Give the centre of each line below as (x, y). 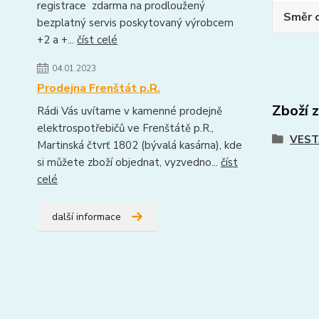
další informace (87, 217)
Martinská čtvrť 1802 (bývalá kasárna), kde (140, 145)
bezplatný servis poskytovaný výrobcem (135, 23)
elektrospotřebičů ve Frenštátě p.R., (125, 128)
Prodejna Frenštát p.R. (99, 88)
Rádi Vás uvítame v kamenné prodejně (130, 111)
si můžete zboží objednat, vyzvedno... (129, 162)
